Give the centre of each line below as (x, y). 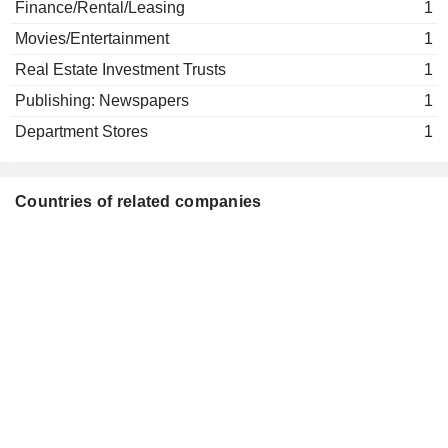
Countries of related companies (138, 201)
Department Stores (81, 131)
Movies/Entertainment (92, 38)
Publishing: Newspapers (102, 100)
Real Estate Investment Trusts (120, 69)
